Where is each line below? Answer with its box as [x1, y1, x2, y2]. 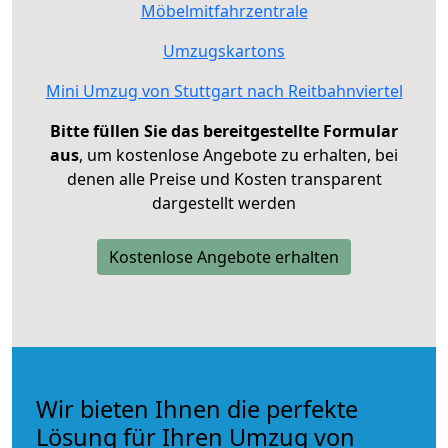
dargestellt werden [152, 191, 296, 214]
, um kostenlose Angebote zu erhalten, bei [79, 143, 398, 166]
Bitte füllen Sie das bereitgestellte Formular [50, 119, 398, 142]
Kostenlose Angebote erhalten [109, 245, 339, 268]
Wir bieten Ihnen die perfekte [36, 392, 358, 425]
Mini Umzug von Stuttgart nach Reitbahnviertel [45, 79, 403, 102]
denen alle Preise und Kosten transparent [66, 167, 382, 190]
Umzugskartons [163, 39, 285, 62]
